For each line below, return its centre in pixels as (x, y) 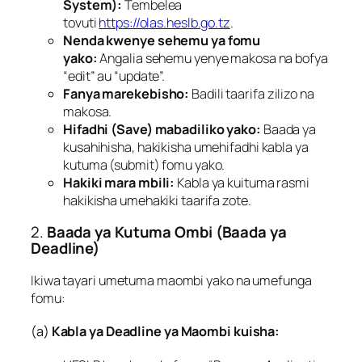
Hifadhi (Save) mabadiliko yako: (162, 129)
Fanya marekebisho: (126, 93)
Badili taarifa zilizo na (252, 93)
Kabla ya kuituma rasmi (242, 182)
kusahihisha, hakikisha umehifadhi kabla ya (186, 147)
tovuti (81, 22)
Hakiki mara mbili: (119, 182)
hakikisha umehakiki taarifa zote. (157, 200)
